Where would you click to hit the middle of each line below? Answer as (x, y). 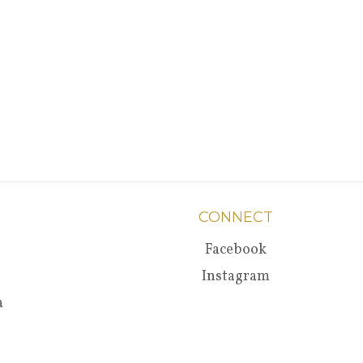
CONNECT (236, 217)
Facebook (236, 250)
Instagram (236, 277)
